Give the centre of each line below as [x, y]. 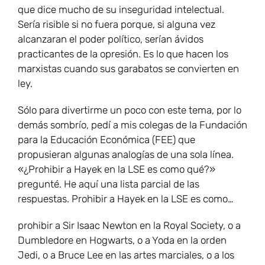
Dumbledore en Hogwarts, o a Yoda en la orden [122, 240]
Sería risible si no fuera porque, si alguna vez [117, 25]
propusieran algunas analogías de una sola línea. [126, 155]
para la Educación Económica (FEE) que [106, 140]
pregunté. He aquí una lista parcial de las [109, 184]
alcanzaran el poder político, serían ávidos [111, 39]
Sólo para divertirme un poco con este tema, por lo [130, 110]
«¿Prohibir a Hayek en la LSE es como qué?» [117, 169]
